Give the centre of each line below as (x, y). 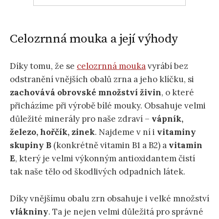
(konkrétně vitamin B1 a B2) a (110, 145)
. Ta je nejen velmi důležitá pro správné (126, 211)
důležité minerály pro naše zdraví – (81, 119)
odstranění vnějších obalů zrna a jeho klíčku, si (102, 79)
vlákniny (29, 211)
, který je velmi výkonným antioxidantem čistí (105, 159)
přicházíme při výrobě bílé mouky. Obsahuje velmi (108, 106)
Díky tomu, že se (43, 66)
